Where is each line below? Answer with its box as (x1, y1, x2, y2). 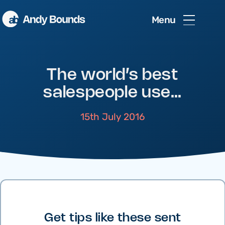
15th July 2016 (80, 110, 145, 125)
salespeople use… (43, 85, 182, 100)
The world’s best (47, 68, 178, 83)
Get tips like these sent (44, 212, 181, 224)
